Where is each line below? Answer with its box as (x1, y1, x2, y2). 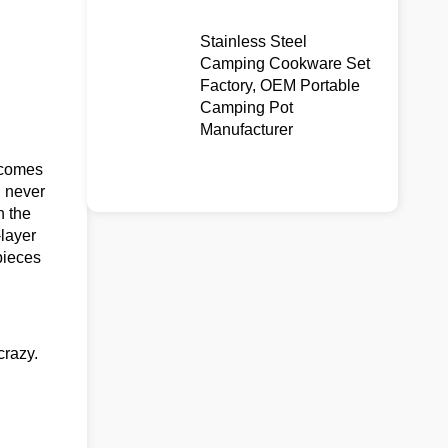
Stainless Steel (200, 32, 308, 50)
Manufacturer (200, 120, 294, 138)
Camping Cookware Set (200, 54, 371, 72)
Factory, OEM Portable (200, 76, 361, 94)
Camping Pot (200, 98, 294, 116)
